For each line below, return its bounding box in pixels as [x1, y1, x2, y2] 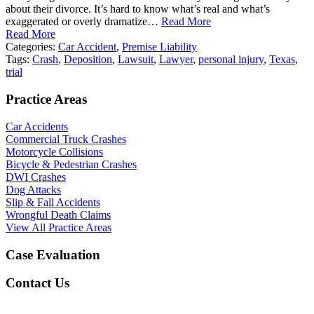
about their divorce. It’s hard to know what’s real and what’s [6, 3, 270, 15]
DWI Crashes [6, 170, 66, 183]
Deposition [64, 53, 112, 66]
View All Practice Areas [6, 221, 111, 233]
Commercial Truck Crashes [6, 132, 126, 145]
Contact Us [6, 275, 69, 291]
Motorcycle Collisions [6, 145, 103, 158]
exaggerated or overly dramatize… [6, 15, 161, 28]
